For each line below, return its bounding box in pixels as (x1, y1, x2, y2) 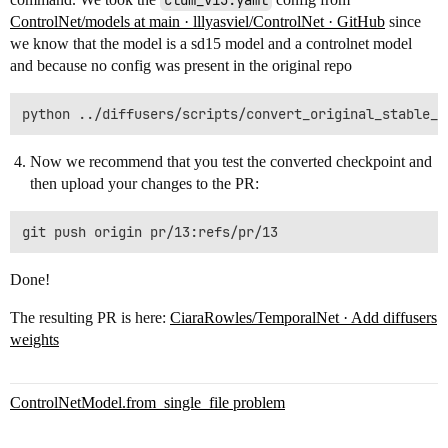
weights (10, 331, 59, 348)
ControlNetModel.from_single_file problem (10, 394, 285, 411)
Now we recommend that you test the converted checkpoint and (30, 153, 432, 170)
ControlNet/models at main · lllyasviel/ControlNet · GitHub (10, 13, 385, 30)
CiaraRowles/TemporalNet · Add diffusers (170, 309, 437, 326)
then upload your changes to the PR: (30, 175, 259, 192)
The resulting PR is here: (10, 309, 170, 326)
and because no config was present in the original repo (10, 57, 352, 74)
